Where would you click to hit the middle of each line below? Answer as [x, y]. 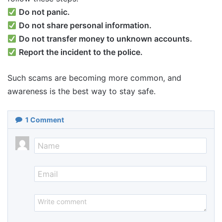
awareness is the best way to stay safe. [82, 91]
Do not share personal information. [85, 26]
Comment [46, 120]
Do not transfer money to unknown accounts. [106, 39]
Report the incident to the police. [81, 52]
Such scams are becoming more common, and [94, 78]
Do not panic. [45, 12]
